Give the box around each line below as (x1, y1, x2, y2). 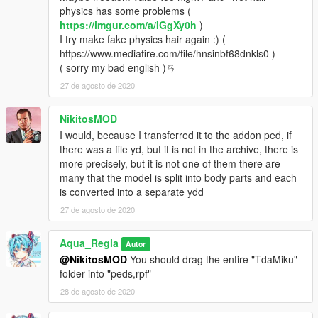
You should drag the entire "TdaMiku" (127, 252, 297, 267)
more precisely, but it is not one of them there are (60, 156, 280, 171)
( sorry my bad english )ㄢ (60, 60, 176, 75)
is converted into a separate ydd (60, 185, 204, 199)
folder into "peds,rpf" (60, 266, 151, 281)
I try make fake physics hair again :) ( (60, 32, 226, 47)
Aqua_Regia (60, 236, 119, 251)
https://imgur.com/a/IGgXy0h (60, 18, 197, 33)
